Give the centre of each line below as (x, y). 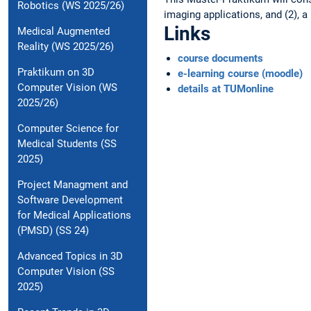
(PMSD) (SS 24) (53, 231)
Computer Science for (68, 129)
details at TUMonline (226, 89)
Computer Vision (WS (67, 88)
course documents (220, 58)
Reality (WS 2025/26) (66, 47)
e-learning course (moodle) (240, 73)
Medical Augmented (64, 32)
